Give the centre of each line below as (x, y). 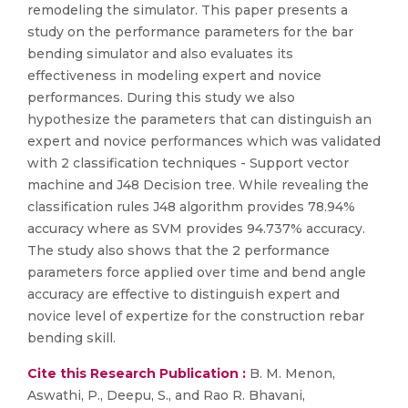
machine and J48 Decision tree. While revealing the (198, 185)
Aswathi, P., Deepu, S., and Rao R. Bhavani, (166, 395)
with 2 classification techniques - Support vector (188, 163)
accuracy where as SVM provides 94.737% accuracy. (196, 229)
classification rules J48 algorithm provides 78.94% (191, 207)
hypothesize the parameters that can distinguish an (199, 119)
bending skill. (71, 338)
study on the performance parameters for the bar (190, 32)
